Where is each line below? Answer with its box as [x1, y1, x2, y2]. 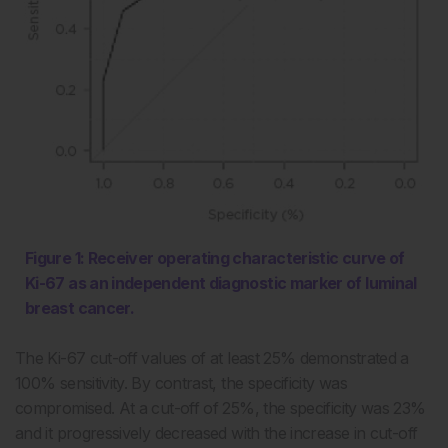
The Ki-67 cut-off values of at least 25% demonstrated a [15, 347, 409, 368]
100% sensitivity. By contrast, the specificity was [15, 372, 347, 393]
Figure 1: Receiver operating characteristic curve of [25, 247, 405, 268]
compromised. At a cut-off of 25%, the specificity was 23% [15, 397, 426, 418]
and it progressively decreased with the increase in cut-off [15, 422, 418, 443]
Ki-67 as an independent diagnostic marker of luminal [25, 272, 417, 293]
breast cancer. [25, 297, 135, 318]
